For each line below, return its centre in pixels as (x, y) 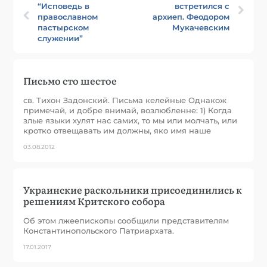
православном (68, 16)
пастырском (63, 27)
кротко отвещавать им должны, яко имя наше (117, 130)
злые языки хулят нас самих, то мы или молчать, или (131, 120)
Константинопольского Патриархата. (99, 230)
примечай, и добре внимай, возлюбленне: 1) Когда (128, 110)
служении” (60, 38)
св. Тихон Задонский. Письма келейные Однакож (125, 100)
